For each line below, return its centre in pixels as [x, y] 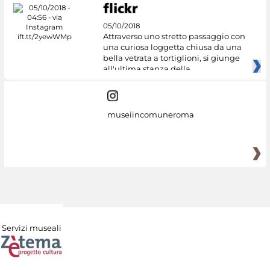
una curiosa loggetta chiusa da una [172, 47]
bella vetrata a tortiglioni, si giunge [171, 58]
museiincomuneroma [150, 115]
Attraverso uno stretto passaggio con [174, 36]
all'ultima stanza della [146, 69]
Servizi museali [31, 228]
